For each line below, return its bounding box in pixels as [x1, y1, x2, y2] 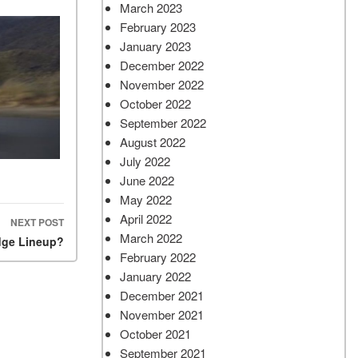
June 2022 [120, 172, 174, 189]
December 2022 [120, 57, 204, 74]
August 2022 [120, 133, 185, 150]
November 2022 [120, 76, 204, 93]
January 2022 [120, 268, 191, 284]
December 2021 [120, 287, 204, 304]
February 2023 [120, 18, 196, 35]
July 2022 [120, 153, 170, 169]
